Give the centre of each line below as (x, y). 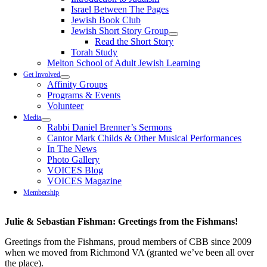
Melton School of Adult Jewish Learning (124, 63)
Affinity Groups (77, 84)
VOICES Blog (75, 170)
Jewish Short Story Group (120, 31)
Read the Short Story (134, 41)
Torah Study (94, 52)
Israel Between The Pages (120, 9)
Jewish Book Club (106, 20)
